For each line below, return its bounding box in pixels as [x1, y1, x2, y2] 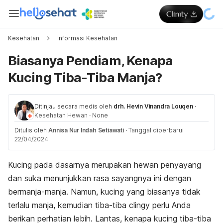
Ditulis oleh [14, 126, 48, 134]
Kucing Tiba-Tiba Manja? [8, 70, 162, 85]
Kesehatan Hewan [34, 111, 88, 119]
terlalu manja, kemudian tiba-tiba [8, 200, 129, 210]
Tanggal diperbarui [128, 126, 184, 134]
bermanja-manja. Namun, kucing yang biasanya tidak [8, 187, 201, 197]
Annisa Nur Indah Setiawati [48, 126, 124, 134]
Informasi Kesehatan [57, 34, 117, 42]
